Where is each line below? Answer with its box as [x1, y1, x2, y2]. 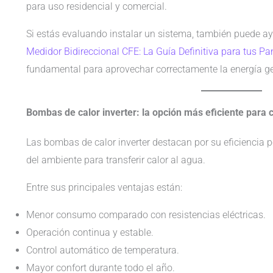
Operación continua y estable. [26, 226, 154, 238]
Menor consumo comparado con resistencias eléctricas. [26, 208, 266, 221]
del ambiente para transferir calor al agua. [26, 154, 205, 166]
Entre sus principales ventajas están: [26, 181, 182, 193]
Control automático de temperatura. [26, 244, 179, 256]
